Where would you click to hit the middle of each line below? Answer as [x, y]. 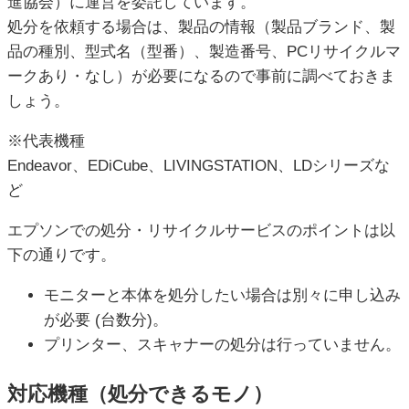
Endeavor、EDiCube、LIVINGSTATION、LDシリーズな [199, 166]
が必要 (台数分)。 [106, 320]
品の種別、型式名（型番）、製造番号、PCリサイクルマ [204, 52]
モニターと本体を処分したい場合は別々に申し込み [222, 296]
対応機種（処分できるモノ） [140, 393]
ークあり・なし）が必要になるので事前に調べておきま [201, 77]
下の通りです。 [62, 256]
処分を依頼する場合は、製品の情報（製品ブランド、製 [201, 27]
